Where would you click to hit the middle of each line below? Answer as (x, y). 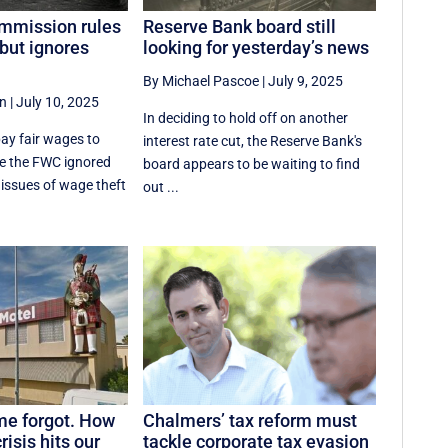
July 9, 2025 (306, 81)
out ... (161, 187)
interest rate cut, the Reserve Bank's (253, 141)
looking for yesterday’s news (256, 48)
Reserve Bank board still (240, 27)
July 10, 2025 (57, 102)
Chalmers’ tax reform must (250, 420)
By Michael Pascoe (201, 81)
